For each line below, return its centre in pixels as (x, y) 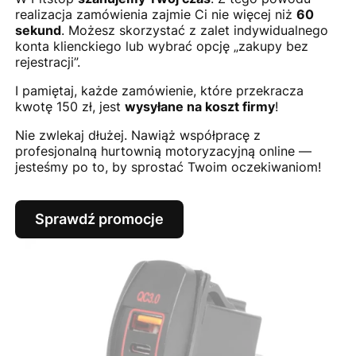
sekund (38, 31)
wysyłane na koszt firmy (199, 107)
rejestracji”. (47, 62)
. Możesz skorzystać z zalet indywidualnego (194, 31)
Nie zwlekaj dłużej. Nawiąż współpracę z (137, 135)
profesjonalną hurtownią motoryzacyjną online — (163, 151)
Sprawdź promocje (99, 219)
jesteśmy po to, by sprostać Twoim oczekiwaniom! (168, 167)
